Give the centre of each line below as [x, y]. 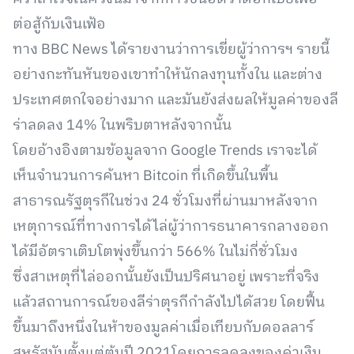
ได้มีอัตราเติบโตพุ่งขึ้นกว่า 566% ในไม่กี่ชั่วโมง [155, 252]
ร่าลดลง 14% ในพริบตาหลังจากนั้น [122, 126]
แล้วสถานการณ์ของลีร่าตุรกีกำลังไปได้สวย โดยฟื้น [169, 303]
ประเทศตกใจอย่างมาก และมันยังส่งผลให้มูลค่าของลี [175, 100]
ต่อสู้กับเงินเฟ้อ [59, 24]
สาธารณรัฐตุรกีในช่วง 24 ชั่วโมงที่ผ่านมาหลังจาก [165, 201]
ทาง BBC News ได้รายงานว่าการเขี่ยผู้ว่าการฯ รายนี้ [171, 50]
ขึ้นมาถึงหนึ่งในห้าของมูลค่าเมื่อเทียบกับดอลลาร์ [163, 328]
